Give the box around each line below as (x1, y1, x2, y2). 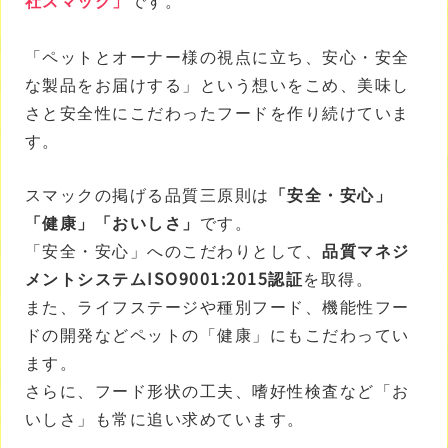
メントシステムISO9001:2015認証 (24, 265, 303, 290)
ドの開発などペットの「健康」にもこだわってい (24, 321, 410, 346)
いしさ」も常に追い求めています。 (24, 405, 305, 430)
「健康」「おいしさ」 (24, 209, 200, 234)
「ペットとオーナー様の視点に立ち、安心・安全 (24, 44, 410, 69)
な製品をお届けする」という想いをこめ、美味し (24, 72, 410, 97)
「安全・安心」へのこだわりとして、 (24, 237, 322, 262)
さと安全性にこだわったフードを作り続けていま (24, 100, 410, 125)
